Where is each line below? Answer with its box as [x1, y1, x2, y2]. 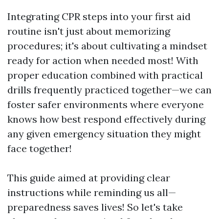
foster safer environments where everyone [7, 98, 204, 110]
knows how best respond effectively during [7, 113, 205, 125]
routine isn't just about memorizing [7, 25, 170, 37]
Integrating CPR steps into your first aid [7, 10, 191, 22]
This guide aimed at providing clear [7, 172, 170, 184]
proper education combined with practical [7, 69, 203, 81]
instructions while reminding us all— [7, 186, 176, 198]
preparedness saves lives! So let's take [7, 201, 183, 213]
